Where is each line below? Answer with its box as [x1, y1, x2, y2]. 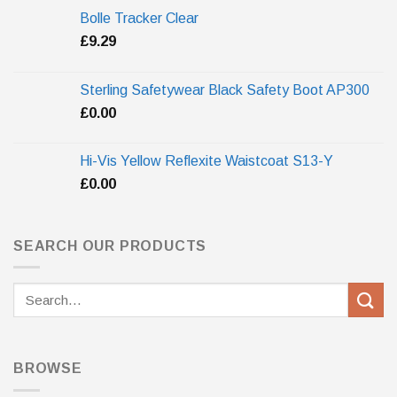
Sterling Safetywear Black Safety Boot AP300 [80, 82, 370, 97]
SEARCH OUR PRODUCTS [13, 237, 207, 253]
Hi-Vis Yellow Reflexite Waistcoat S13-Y [80, 152, 333, 168]
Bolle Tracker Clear [80, 10, 198, 26]
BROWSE [13, 361, 82, 377]
